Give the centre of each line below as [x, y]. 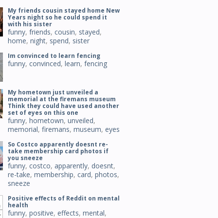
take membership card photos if [58, 151]
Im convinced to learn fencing [54, 56]
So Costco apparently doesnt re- [58, 144]
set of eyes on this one [43, 113]
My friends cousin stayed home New [64, 10]
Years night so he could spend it [57, 17]
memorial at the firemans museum [62, 99]
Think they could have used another [64, 106]
